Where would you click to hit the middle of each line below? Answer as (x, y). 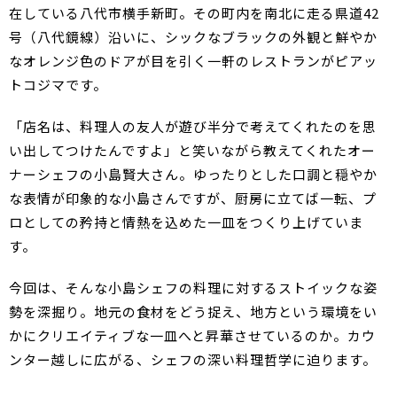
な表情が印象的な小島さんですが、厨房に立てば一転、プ (193, 198)
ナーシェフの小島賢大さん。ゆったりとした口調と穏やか (193, 174)
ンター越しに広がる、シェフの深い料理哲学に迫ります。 (193, 359)
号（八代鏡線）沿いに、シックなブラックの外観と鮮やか (193, 37)
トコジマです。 (58, 85)
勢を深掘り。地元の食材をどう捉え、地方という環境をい (193, 311)
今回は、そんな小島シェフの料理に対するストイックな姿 (193, 288)
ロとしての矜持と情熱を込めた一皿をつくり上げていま (186, 222)
